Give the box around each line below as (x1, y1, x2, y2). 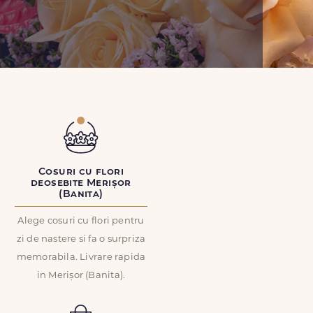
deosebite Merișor (31, 178, 131, 189)
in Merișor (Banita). (36, 271, 126, 280)
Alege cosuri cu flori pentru (17, 217, 145, 226)
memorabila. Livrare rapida (16, 253, 146, 262)
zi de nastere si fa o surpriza (16, 235, 146, 244)
